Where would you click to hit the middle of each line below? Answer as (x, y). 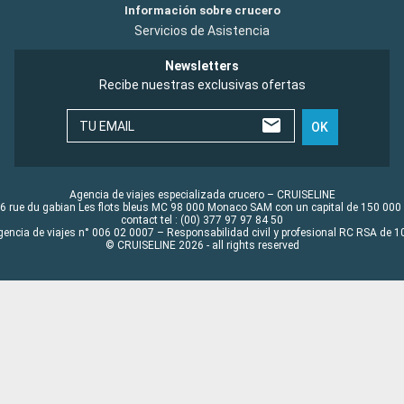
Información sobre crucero (202, 10)
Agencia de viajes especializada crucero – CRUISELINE (202, 194)
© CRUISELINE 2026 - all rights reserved (202, 245)
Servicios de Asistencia (202, 30)
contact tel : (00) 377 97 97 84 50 (202, 220)
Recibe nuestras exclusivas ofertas (202, 84)
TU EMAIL (106, 126)
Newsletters (202, 65)
